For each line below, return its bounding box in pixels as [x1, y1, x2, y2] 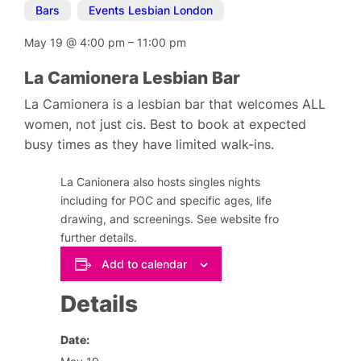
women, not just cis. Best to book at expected [24, 116, 307, 132]
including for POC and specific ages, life [60, 193, 272, 208]
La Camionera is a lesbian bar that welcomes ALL [24, 96, 326, 112]
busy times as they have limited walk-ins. [24, 136, 275, 152]
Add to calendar [101, 256, 187, 271]
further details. [60, 230, 138, 245]
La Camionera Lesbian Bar [24, 68, 241, 88]
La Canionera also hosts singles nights [60, 175, 261, 189]
